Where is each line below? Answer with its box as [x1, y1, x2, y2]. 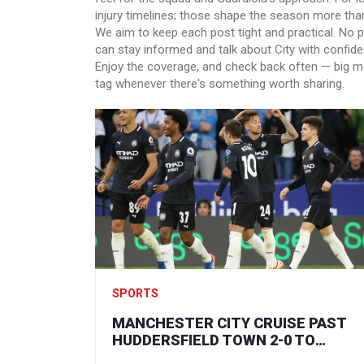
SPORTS [112, 286, 158, 300]
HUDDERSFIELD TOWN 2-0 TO [112, 331, 315, 349]
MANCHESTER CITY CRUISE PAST [112, 314, 347, 331]
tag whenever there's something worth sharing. [95, 76, 344, 91]
